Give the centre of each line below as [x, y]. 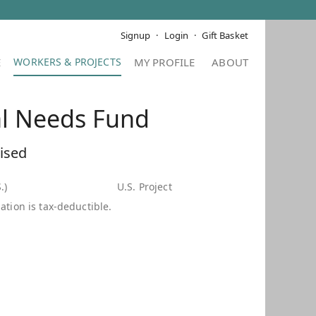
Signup [135, 35]
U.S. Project [144, 187]
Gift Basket [225, 35]
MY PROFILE [164, 62]
